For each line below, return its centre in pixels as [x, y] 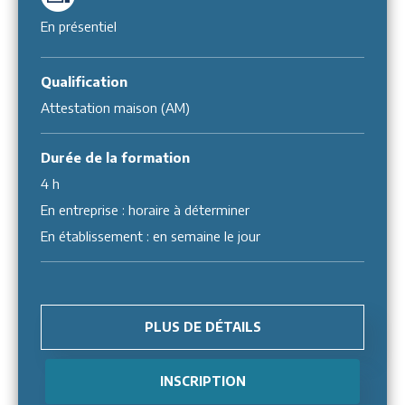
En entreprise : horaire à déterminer [145, 209]
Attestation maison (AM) [115, 107]
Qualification [84, 81]
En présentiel [79, 26]
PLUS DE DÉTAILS [202, 327]
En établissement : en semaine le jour [151, 235]
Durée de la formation [115, 157]
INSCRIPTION [202, 381]
